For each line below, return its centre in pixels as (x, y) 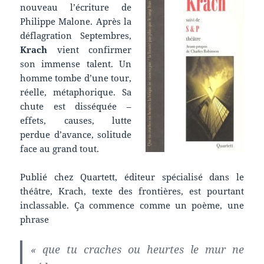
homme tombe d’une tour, (76, 78)
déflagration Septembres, (76, 36)
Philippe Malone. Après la (76, 22)
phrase (35, 220)
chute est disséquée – (76, 106)
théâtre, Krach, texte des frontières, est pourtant (132, 191)
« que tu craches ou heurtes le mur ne (137, 250)
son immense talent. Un (76, 64)
